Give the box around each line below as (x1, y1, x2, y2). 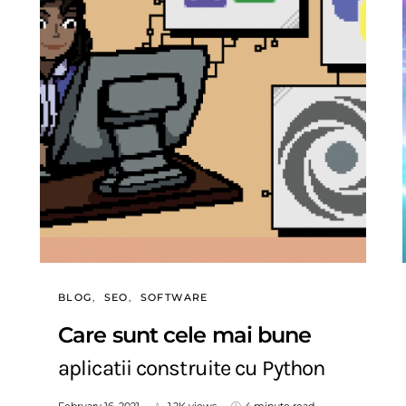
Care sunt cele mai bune (58, 322, 312, 348)
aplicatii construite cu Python (58, 355, 325, 381)
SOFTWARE (140, 291, 208, 304)
